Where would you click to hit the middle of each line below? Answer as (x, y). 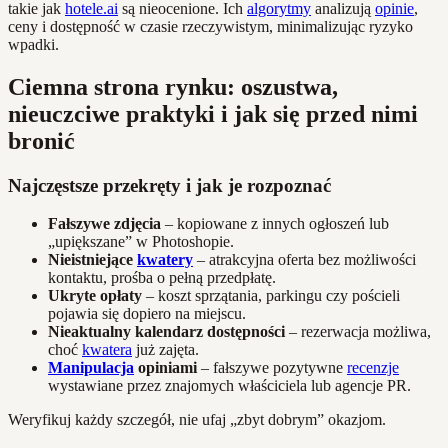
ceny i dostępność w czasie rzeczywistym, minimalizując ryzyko (210, 26)
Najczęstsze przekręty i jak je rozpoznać (169, 185)
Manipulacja (91, 368)
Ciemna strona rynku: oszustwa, (173, 86)
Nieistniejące (92, 260)
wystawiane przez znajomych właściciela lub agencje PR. (229, 386)
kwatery (165, 260)
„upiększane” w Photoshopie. (141, 242)
